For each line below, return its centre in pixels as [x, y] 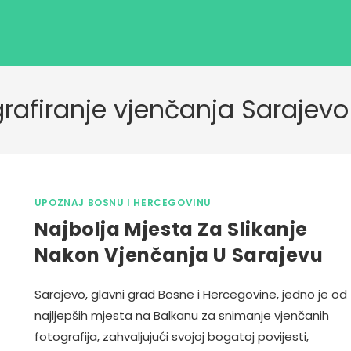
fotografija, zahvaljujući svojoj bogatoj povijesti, [171, 337]
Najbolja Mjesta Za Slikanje [171, 229]
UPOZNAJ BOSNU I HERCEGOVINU [123, 203]
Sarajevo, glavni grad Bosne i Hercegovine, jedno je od [190, 294]
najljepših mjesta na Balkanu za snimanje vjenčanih [181, 315]
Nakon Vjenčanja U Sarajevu [179, 255]
